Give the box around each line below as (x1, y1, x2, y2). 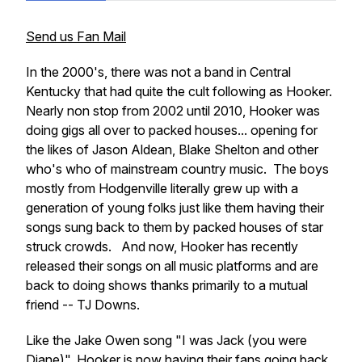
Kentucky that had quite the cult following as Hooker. (26, 83, 335, 99)
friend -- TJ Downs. (26, 297, 146, 313)
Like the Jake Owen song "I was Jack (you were (26, 332, 307, 348)
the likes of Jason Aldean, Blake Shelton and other (26, 141, 318, 158)
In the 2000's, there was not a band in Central (26, 64, 291, 80)
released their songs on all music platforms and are (26, 258, 318, 274)
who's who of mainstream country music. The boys (26, 161, 329, 177)
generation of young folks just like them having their (26, 200, 324, 216)
